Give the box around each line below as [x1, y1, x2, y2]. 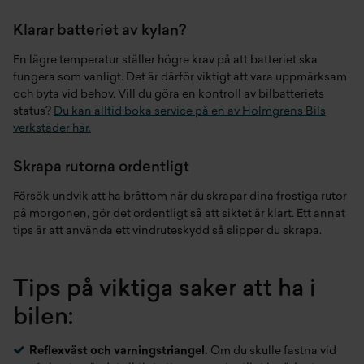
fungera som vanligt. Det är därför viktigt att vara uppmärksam [13, 71, 347, 84]
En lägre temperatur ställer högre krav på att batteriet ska [13, 54, 318, 67]
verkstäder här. [13, 123, 91, 135]
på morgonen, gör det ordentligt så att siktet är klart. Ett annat [13, 208, 345, 220]
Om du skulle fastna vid [208, 345, 336, 357]
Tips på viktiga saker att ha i [13, 279, 316, 301]
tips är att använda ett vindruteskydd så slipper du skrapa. [13, 225, 322, 237]
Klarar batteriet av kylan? [13, 24, 186, 39]
